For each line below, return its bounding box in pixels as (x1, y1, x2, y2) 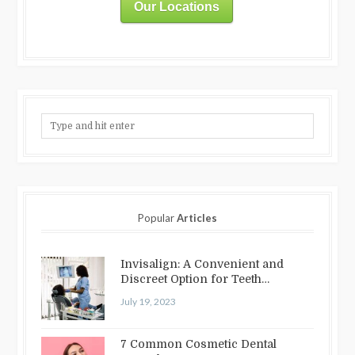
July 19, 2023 (120, 295, 177, 307)
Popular (138, 211, 177, 224)
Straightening (120, 287, 197, 300)
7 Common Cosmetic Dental (120, 337, 277, 350)
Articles (177, 211, 217, 224)
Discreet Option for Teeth (120, 272, 262, 285)
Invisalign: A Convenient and (120, 257, 284, 270)
